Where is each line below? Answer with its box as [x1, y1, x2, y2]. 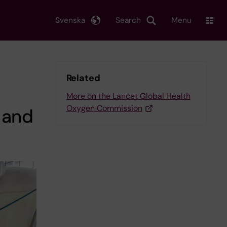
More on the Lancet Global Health [66, 91, 191, 101]
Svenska [55, 15, 85, 25]
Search [116, 15, 141, 25]
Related [66, 72, 100, 84]
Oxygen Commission [66, 103, 142, 113]
